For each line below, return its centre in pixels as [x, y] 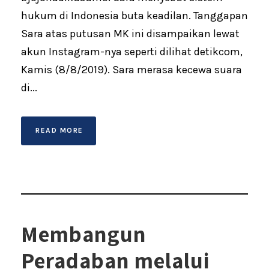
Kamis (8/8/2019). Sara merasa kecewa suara [131, 70]
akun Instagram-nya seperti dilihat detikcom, [132, 52]
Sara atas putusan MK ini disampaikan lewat [130, 34]
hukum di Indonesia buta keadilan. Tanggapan [134, 16]
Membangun [84, 234]
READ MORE [59, 131]
